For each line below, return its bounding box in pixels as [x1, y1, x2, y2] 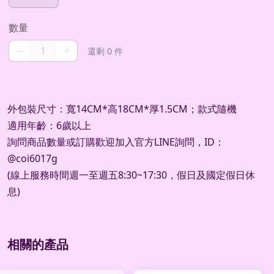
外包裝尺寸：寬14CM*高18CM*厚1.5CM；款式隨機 [7, 102, 237, 116]
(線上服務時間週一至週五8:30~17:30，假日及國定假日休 [7, 168, 255, 182]
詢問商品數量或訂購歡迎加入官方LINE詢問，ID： [7, 135, 224, 149]
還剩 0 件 [87, 45, 124, 57]
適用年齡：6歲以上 [7, 119, 91, 133]
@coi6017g [7, 152, 57, 166]
